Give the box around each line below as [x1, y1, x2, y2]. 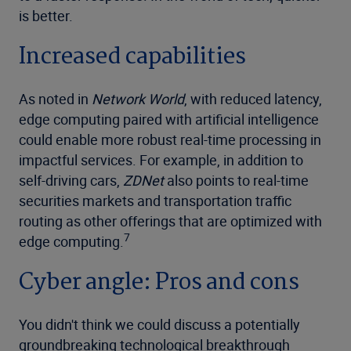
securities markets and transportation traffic [19, 191, 291, 211]
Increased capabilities [19, 38, 246, 77]
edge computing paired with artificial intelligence [19, 110, 319, 129]
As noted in [19, 89, 92, 109]
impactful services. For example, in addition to [19, 150, 303, 170]
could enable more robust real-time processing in [19, 130, 321, 150]
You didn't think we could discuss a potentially [19, 315, 300, 335]
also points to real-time [164, 171, 309, 190]
